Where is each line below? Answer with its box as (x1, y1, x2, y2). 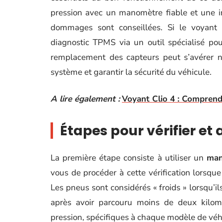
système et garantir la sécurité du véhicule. (51, 66, 212, 78)
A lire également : (51, 93, 120, 105)
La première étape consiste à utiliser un (51, 152, 207, 164)
